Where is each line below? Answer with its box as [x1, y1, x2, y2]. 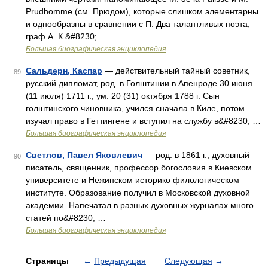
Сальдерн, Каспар [26, 66, 102, 75]
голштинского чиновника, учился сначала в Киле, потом [26, 103, 245, 113]
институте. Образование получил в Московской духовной [26, 188, 250, 197]
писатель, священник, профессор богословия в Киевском [26, 163, 252, 172]
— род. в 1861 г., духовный [142, 150, 249, 160]
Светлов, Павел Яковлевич [26, 150, 142, 160]
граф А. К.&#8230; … [26, 32, 108, 41]
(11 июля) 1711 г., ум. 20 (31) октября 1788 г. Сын [26, 91, 220, 100]
